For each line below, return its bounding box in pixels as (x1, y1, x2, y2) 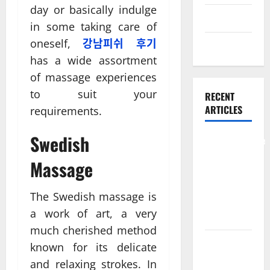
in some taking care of (30, 19, 157, 34)
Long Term (204, 193, 245, 208)
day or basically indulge (30, 2, 157, 17)
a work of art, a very (30, 206, 157, 221)
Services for (204, 178, 252, 193)
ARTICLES (204, 102, 242, 117)
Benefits (204, 251, 238, 266)
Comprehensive (204, 133, 266, 148)
